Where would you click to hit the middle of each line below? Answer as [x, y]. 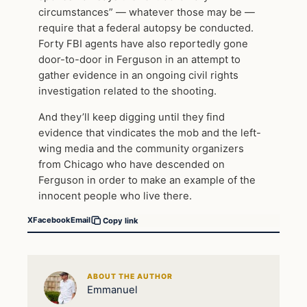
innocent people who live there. [115, 196]
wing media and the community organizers [141, 149]
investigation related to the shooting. [127, 91]
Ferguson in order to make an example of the [147, 181]
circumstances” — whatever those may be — [147, 13]
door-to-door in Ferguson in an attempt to [139, 60]
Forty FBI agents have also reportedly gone [143, 44]
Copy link [121, 220]
